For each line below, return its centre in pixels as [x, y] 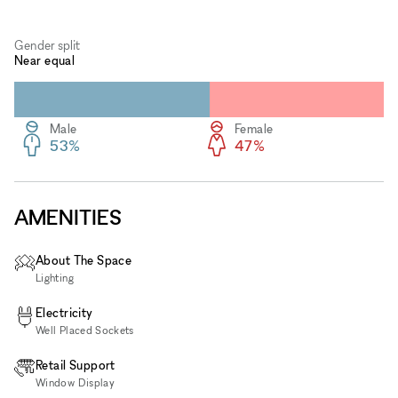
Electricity [64, 312]
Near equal [45, 60]
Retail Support [76, 364]
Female [254, 129]
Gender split [47, 44]
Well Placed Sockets [85, 330]
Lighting [55, 277]
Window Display [76, 382]
